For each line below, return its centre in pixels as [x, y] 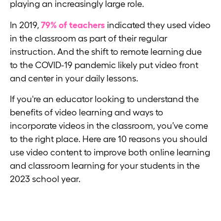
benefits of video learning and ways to [87, 113]
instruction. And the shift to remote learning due [106, 52]
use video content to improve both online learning [110, 153]
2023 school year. [45, 179]
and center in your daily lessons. [75, 78]
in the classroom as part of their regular [89, 38]
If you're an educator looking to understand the [104, 99]
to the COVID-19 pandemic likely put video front [104, 65]
